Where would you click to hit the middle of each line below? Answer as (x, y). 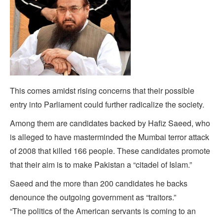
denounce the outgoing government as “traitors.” (93, 197)
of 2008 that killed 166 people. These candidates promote (110, 151)
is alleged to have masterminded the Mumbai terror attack (110, 137)
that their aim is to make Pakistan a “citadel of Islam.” (101, 165)
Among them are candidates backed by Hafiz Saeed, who (110, 123)
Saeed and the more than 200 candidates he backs (99, 184)
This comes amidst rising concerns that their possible (102, 91)
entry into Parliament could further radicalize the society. (107, 105)
